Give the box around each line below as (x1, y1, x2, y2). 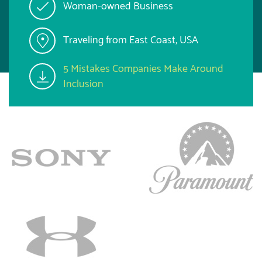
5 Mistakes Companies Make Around (63, 60, 223, 78)
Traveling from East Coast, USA (63, 32, 198, 50)
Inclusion (63, 75, 104, 93)
